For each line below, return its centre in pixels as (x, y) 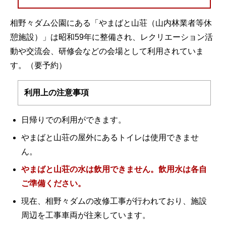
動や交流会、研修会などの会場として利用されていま (107, 51)
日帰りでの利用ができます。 (74, 120)
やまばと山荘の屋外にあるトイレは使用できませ (110, 137)
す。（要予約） (38, 65)
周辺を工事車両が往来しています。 (86, 215)
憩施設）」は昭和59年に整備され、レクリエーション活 (111, 37)
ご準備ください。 (53, 183)
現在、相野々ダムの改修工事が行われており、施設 (114, 201)
